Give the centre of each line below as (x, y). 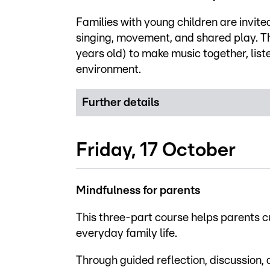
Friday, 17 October (156, 150)
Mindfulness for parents (138, 191)
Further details (121, 102)
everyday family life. (127, 234)
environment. (108, 69)
